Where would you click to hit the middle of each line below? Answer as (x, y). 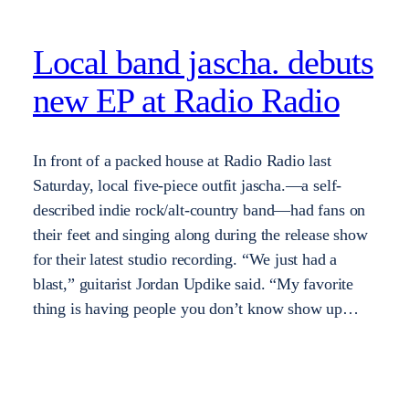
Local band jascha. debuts (204, 63)
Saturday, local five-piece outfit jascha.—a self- (188, 185)
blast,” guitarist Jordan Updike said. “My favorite (194, 283)
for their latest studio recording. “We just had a (185, 259)
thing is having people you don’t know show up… (196, 308)
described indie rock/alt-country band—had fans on (199, 210)
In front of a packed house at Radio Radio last (182, 160)
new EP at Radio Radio (186, 101)
